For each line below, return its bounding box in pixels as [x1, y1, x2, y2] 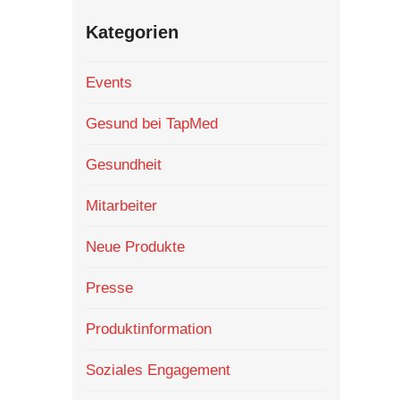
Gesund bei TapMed [85, 115, 218, 132]
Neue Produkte [85, 238, 185, 255]
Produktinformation [85, 321, 212, 337]
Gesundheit [85, 156, 162, 173]
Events [85, 74, 132, 91]
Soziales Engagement [85, 362, 230, 379]
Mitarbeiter [85, 197, 157, 214]
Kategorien [85, 22, 179, 42]
